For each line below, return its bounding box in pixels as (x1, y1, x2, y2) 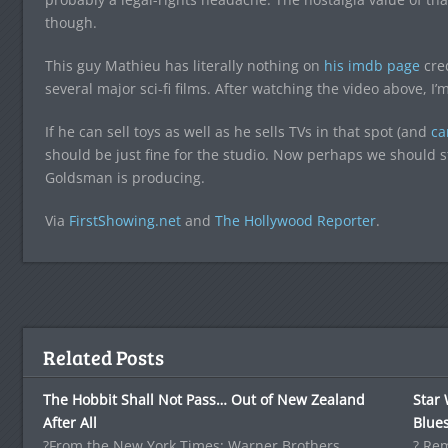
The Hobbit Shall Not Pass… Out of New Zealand (42, 389, 365, 409)
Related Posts (42, 342, 164, 371)
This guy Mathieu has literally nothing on (44, 55, 324, 75)
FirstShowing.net (68, 210, 181, 230)
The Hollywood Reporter (214, 210, 376, 230)
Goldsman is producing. (44, 167, 205, 187)
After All (42, 412, 97, 432)
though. (44, 12, 97, 32)
